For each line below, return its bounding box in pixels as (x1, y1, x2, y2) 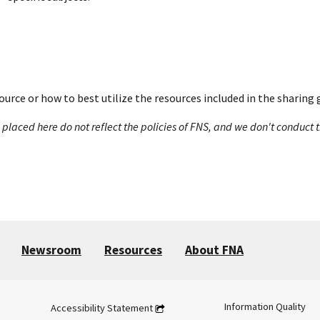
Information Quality (224, 299, 306, 313)
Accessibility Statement (50, 301, 153, 314)
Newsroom (21, 241, 81, 258)
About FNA (185, 241, 244, 258)
